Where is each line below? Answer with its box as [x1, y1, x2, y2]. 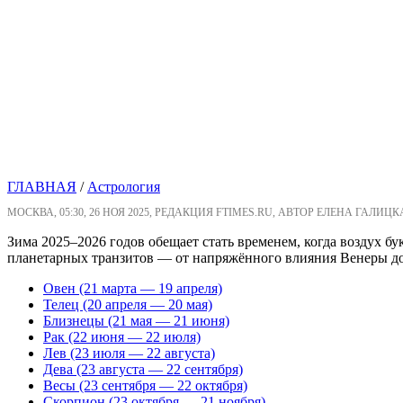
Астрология [87, 179, 160, 195]
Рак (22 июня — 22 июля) [43, 329, 201, 345]
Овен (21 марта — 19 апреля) [43, 281, 222, 297]
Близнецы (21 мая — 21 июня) [43, 313, 229, 329]
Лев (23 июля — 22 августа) [43, 345, 215, 362]
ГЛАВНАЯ [7, 179, 76, 195]
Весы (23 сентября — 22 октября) [43, 378, 247, 394]
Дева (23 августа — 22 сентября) [43, 362, 243, 378]
